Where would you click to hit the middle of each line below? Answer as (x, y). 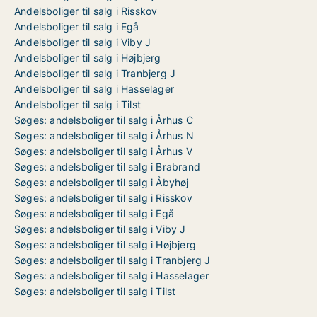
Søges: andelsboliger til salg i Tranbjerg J (113, 260)
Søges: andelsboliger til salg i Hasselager (112, 276)
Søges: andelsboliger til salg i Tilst (95, 291)
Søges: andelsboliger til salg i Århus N (104, 136)
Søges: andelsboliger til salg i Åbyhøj (102, 182)
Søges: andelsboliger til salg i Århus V (103, 151)
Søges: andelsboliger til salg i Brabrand (107, 167)
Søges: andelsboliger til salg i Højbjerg (105, 244)
